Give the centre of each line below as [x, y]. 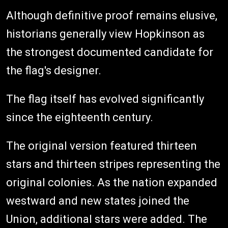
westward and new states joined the [98, 201]
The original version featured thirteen [102, 146]
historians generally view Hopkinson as [105, 34]
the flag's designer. [54, 71]
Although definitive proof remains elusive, [112, 16]
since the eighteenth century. [80, 118]
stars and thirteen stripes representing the [113, 164]
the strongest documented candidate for [110, 52]
